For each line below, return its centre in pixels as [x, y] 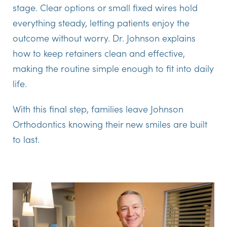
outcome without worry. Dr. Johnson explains [104, 37]
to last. [26, 139]
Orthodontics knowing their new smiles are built [110, 124]
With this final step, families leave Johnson [98, 108]
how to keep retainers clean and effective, [99, 53]
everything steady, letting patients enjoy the [101, 22]
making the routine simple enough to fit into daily [113, 68]
